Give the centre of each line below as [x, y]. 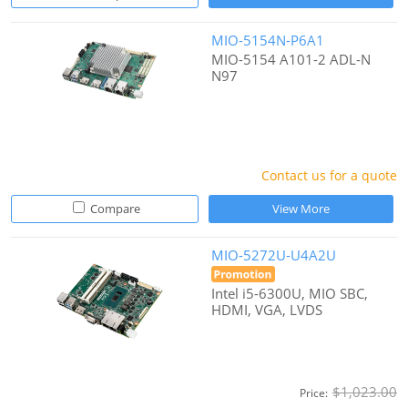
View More [301, 209]
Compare [113, 209]
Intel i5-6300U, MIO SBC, [290, 294]
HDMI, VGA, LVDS [267, 310]
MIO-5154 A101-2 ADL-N [291, 60]
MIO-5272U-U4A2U [274, 255]
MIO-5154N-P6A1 [268, 41]
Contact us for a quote [329, 176]
